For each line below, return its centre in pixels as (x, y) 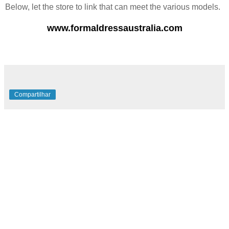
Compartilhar (32, 95)
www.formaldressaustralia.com (114, 28)
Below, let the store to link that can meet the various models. (113, 7)
